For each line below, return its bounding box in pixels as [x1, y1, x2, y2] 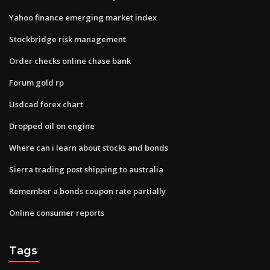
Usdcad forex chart [9, 98, 83, 110]
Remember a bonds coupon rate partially [9, 185, 166, 196]
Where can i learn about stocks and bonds [9, 142, 168, 153]
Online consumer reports [9, 207, 104, 218]
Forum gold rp [9, 77, 64, 88]
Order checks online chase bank [9, 55, 131, 66]
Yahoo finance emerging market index [9, 11, 157, 23]
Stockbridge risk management [9, 33, 126, 45]
